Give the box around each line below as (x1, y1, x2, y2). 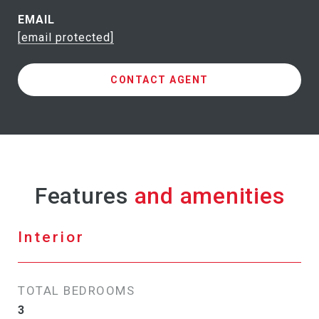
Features (34, 182, 128, 210)
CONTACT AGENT (110, 74, 209, 86)
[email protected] (18, 31, 114, 45)
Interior (18, 229, 85, 246)
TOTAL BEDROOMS (18, 283, 135, 298)
